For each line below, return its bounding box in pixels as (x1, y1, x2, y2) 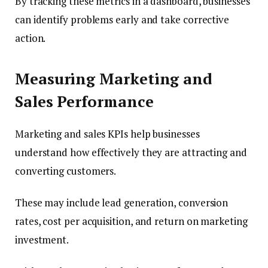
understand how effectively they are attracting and (15, 145, 247, 160)
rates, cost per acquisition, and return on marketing (15, 214, 248, 229)
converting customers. (15, 164, 117, 178)
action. (15, 31, 46, 45)
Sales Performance (15, 92, 154, 112)
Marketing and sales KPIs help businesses (15, 127, 200, 141)
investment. (15, 233, 69, 247)
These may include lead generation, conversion (15, 196, 229, 210)
